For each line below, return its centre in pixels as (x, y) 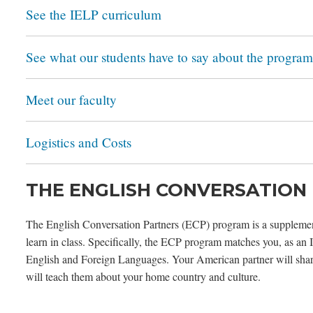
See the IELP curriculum (94, 15)
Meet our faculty (71, 100)
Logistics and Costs (79, 143)
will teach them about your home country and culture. (143, 277)
